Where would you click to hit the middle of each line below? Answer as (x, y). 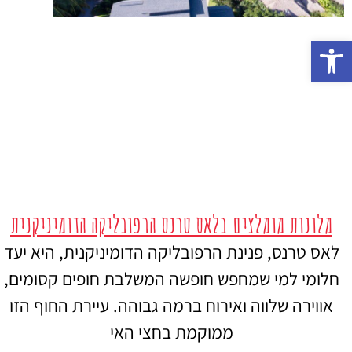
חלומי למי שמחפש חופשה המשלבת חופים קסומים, (171, 279)
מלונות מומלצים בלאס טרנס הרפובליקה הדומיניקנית (171, 225)
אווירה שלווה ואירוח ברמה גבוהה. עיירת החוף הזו (171, 306)
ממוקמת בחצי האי (171, 333)
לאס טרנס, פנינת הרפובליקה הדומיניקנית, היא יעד (171, 253)
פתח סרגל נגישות (311, 48)
